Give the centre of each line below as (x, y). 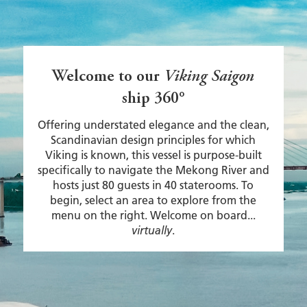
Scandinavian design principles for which (153, 140)
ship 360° (153, 100)
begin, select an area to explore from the (153, 200)
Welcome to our (108, 78)
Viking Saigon (209, 78)
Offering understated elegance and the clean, (153, 125)
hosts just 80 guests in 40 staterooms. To (153, 185)
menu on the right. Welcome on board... (153, 215)
